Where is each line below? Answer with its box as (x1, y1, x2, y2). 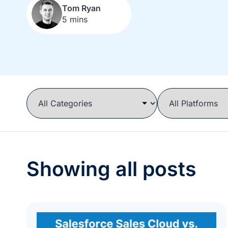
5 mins (62, 14, 88, 25)
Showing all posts (26, 157, 196, 181)
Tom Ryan (62, 3, 101, 14)
